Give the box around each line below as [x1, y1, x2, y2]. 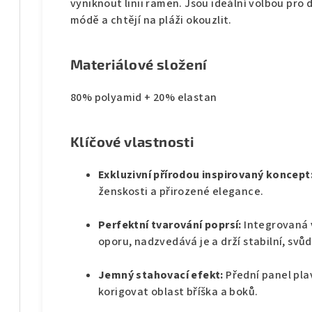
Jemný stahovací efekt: [98, 267, 226, 283]
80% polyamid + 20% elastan [70, 90, 217, 106]
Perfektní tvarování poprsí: [98, 217, 244, 233]
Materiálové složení [70, 56, 208, 73]
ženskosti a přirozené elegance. [98, 184, 264, 200]
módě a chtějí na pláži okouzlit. [70, 13, 232, 29]
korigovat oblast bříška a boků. [98, 284, 258, 300]
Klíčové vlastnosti [70, 133, 195, 150]
